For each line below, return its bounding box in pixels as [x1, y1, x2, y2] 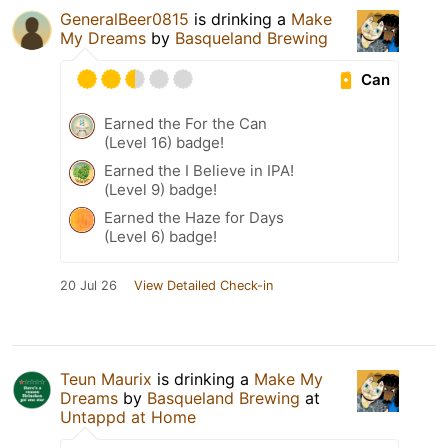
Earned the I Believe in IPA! [104, 161, 294, 181]
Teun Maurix [60, 369, 152, 390]
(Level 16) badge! [104, 133, 224, 153]
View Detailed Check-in [134, 278, 273, 294]
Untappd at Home [60, 407, 196, 428]
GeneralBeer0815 [60, 9, 189, 30]
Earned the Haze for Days [104, 208, 284, 228]
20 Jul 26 [60, 278, 117, 294]
